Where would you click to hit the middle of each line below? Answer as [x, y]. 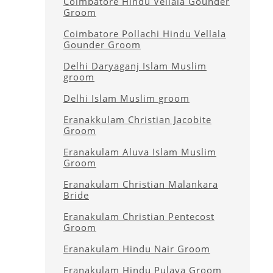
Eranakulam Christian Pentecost [139, 216]
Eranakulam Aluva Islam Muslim [140, 152]
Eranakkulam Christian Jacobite [137, 119]
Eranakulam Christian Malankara [141, 184]
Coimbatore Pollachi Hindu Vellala [145, 34]
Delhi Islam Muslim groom [126, 98]
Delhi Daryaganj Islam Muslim [135, 66]
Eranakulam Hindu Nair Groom [137, 249]
